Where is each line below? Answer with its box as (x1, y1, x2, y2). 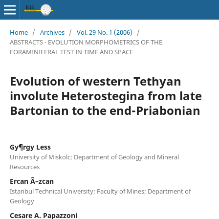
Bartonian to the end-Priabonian (9, 102, 200, 118)
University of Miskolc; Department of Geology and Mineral (9, 152, 179, 161)
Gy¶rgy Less (9, 142, 51, 152)
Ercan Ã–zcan (9, 176, 54, 186)
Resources (9, 162, 40, 171)
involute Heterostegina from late (9, 87, 202, 104)
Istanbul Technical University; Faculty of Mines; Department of (9, 186, 191, 196)
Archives (40, 27, 65, 37)
